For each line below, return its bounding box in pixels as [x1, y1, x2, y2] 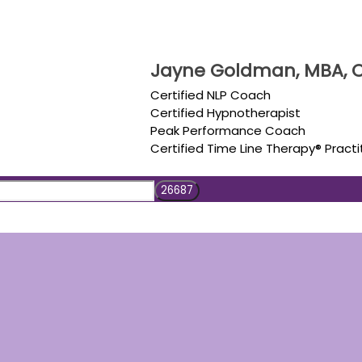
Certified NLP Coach [150, 86, 271, 103]
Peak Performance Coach [150, 122, 306, 139]
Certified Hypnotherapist [150, 104, 301, 121]
